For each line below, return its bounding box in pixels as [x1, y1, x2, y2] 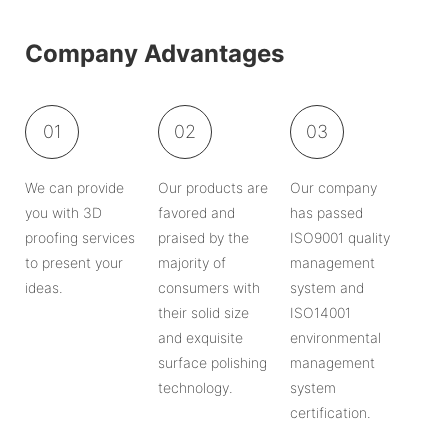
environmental [290, 328, 382, 346]
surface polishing [157, 353, 267, 371]
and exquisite [157, 328, 243, 346]
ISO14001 [290, 303, 352, 321]
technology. [157, 378, 233, 396]
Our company [290, 178, 378, 196]
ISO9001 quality [290, 228, 391, 246]
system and [290, 278, 365, 296]
